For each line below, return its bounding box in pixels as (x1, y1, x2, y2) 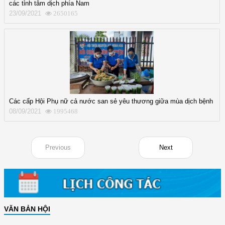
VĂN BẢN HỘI (4, 204, 50, 213)
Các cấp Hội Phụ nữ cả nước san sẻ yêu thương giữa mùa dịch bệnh (9, 97, 213, 105)
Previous (45, 143, 71, 151)
